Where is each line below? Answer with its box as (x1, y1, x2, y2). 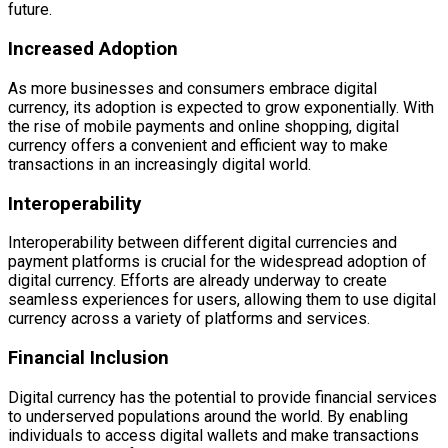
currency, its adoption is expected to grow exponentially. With (8, 97, 434, 117)
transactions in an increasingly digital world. (8, 154, 311, 174)
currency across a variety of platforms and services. (8, 309, 370, 329)
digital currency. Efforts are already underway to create (8, 271, 387, 291)
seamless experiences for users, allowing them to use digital (8, 290, 436, 310)
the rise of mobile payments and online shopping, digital (8, 116, 399, 136)
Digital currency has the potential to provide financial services (8, 387, 437, 407)
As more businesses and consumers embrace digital (8, 78, 377, 98)
